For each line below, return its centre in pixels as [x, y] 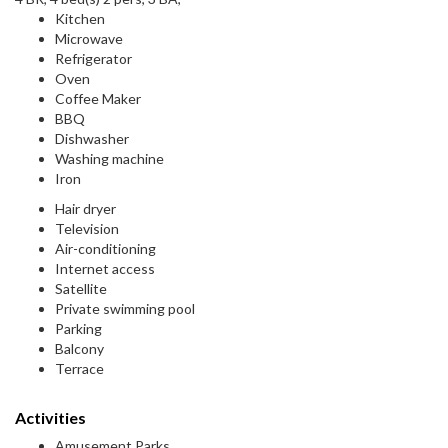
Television [87, 229]
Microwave [89, 39]
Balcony [79, 349]
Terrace [79, 369]
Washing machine [109, 159]
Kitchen [80, 19]
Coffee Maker [98, 99]
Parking [78, 329]
